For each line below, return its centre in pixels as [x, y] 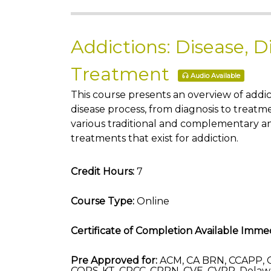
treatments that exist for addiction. [155, 138]
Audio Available [215, 76]
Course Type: [103, 201]
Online [152, 201]
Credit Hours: [103, 171]
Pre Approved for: [114, 260]
